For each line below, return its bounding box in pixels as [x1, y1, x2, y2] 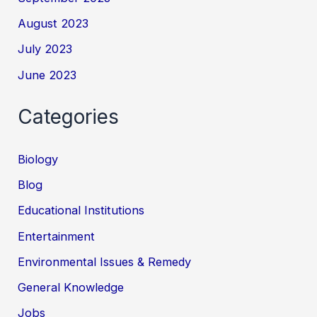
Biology [18, 151, 59, 166]
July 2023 [18, 42, 73, 57]
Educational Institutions [18, 203, 145, 218]
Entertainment [18, 229, 96, 243]
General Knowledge [18, 280, 125, 295]
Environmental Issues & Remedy [18, 254, 192, 269]
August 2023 [18, 16, 89, 30]
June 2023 [18, 67, 77, 82]
